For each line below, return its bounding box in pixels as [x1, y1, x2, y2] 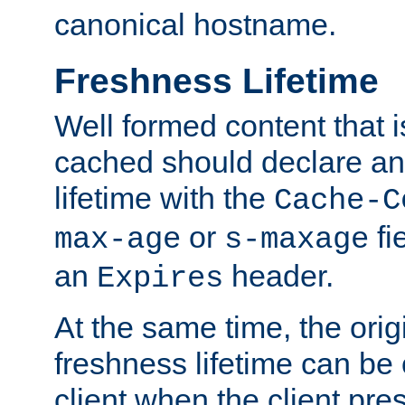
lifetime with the [54, 180, 274, 215]
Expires [97, 260, 223, 296]
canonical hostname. [54, 7, 336, 42]
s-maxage [224, 221, 369, 257]
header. [223, 258, 334, 293]
